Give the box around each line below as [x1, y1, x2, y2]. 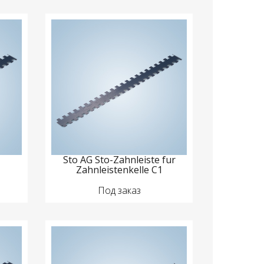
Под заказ [97, 184, 141, 197]
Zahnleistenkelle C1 [75, 163, 163, 177]
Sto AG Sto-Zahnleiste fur [62, 153, 176, 167]
